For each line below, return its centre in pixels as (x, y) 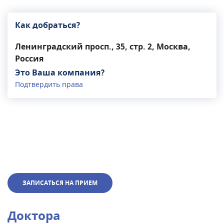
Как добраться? (48, 25)
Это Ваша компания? (60, 73)
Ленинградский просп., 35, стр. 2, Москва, (103, 47)
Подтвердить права (49, 85)
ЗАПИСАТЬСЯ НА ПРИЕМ (60, 183)
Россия (29, 59)
